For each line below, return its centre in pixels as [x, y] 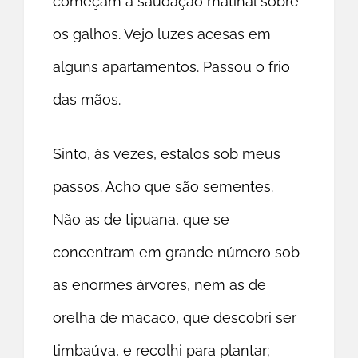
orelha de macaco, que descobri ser [175, 318]
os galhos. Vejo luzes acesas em [162, 34]
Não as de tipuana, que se [141, 220]
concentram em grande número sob [177, 253]
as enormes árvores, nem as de [160, 285]
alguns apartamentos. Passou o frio [172, 67]
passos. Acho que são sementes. [163, 187]
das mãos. [87, 100]
